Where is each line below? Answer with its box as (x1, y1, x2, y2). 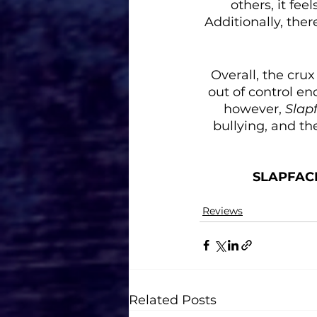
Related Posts (129, 292, 217, 308)
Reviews (202, 204, 243, 217)
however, (224, 100, 285, 117)
